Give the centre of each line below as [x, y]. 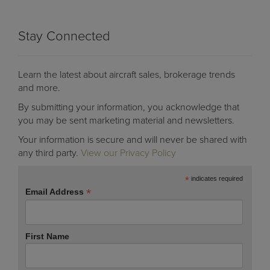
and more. [39, 88]
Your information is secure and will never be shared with [133, 140]
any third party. [49, 153]
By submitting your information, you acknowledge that [129, 107]
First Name [47, 237]
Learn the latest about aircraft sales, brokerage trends [127, 75]
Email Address [55, 192]
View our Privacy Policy [128, 153]
